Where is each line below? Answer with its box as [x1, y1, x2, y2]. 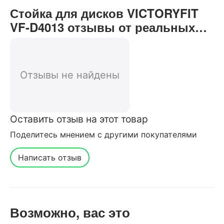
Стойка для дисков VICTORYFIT [10, 4, 198, 21]
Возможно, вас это [10, 203, 130, 221]
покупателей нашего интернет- [10, 32, 194, 49]
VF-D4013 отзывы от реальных [10, 18, 195, 35]
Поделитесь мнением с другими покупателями [10, 129, 197, 139]
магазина [10, 46, 64, 63]
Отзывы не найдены [20, 68, 119, 81]
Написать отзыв [18, 152, 81, 162]
